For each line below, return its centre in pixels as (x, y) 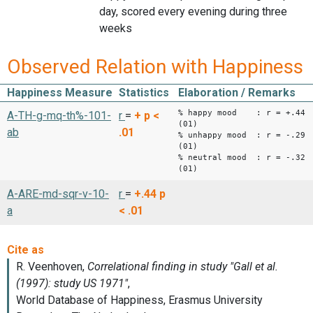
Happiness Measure (60, 92)
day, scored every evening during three (193, 12)
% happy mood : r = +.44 (242, 112)
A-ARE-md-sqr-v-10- (58, 194)
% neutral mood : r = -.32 (242, 157)
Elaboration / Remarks (237, 92)
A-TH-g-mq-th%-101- (59, 115)
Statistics (144, 92)
